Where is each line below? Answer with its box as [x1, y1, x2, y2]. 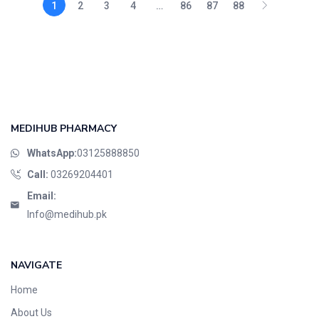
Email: [26, 190, 56, 202]
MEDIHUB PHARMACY [11, 122, 117, 135]
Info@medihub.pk [26, 209, 107, 220]
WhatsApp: [26, 147, 77, 159]
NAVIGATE [11, 258, 62, 272]
